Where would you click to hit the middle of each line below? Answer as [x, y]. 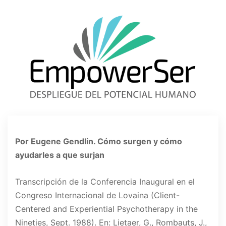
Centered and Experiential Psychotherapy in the [106, 209]
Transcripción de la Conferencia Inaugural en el [105, 182]
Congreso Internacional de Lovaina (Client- [97, 195]
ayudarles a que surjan [60, 155]
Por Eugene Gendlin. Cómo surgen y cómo [99, 142]
